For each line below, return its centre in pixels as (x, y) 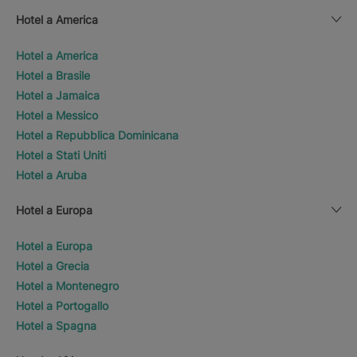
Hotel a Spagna (56, 325)
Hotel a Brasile (53, 75)
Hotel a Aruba (51, 175)
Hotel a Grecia (53, 265)
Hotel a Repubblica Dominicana (97, 135)
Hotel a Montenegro (67, 285)
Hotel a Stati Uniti (61, 155)
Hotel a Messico (57, 115)
